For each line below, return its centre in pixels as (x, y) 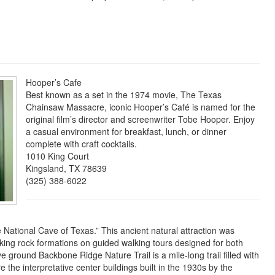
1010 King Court (60, 156)
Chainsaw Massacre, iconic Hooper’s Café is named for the (141, 107)
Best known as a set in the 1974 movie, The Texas (124, 95)
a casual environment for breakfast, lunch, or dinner (126, 131)
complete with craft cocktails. (85, 144)
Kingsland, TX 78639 (68, 168)
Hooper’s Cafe (56, 82)
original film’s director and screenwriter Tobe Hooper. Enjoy (140, 119)
